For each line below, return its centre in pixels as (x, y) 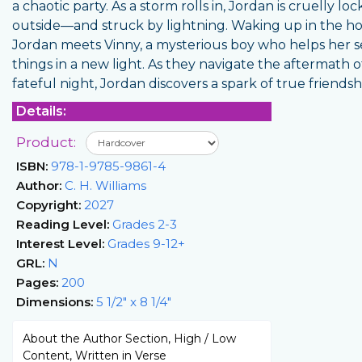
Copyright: (48, 204)
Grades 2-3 (143, 224)
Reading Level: (63, 224)
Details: (41, 111)
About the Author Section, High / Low (129, 338)
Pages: (37, 282)
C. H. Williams (104, 185)
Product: (48, 142)
